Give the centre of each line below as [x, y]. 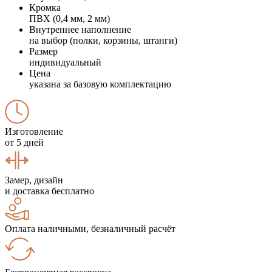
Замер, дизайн [34, 180]
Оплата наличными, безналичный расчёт [90, 228]
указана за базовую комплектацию [100, 84]
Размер [43, 51]
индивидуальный [65, 62]
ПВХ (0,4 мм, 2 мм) [70, 18]
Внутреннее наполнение [80, 29]
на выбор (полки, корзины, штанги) [103, 40]
